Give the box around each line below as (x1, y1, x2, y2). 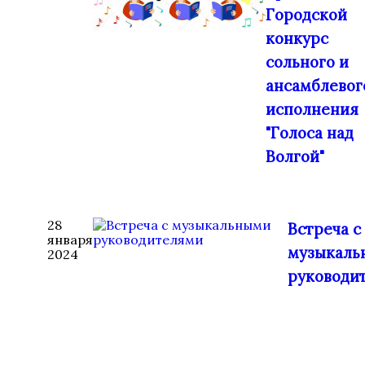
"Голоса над (266, 123, 354, 143)
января (47, 231, 93, 248)
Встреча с (288, 219, 361, 239)
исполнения (266, 99, 358, 119)
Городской (266, 5, 347, 24)
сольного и (266, 52, 349, 72)
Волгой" (266, 147, 324, 166)
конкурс (266, 29, 328, 48)
